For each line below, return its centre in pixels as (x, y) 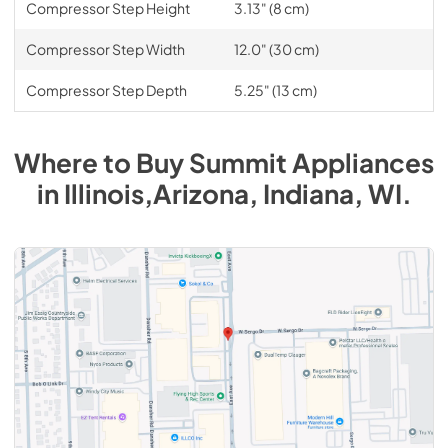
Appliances (363, 162)
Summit (238, 162)
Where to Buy (101, 162)
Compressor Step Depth (106, 89)
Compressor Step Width (105, 48)
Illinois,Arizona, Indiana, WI (232, 193)
